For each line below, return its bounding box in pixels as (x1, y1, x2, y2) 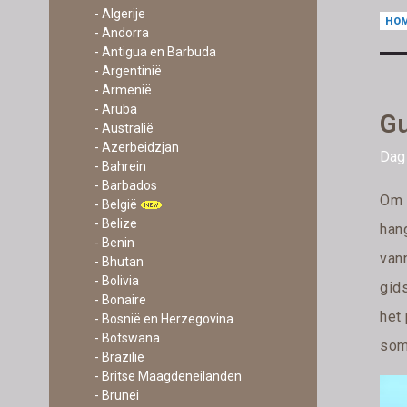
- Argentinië (94, 64, 162, 78)
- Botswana (94, 331, 160, 345)
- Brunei (94, 388, 139, 402)
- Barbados (94, 178, 157, 193)
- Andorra (94, 25, 149, 40)
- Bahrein (94, 159, 146, 174)
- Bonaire (94, 293, 146, 307)
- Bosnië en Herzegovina (94, 312, 233, 326)
